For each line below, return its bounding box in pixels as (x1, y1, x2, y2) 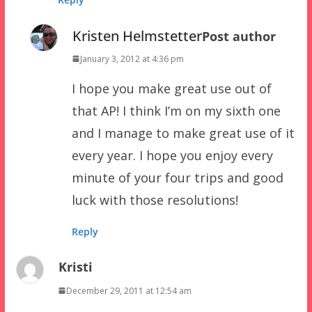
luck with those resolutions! (71, 191, 238, 208)
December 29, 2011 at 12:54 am (65, 284, 192, 297)
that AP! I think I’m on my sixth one (71, 102, 281, 119)
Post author (201, 27, 276, 45)
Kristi (58, 258, 93, 275)
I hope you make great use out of (71, 79, 272, 97)
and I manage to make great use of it (71, 124, 295, 141)
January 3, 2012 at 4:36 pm (79, 52, 184, 65)
